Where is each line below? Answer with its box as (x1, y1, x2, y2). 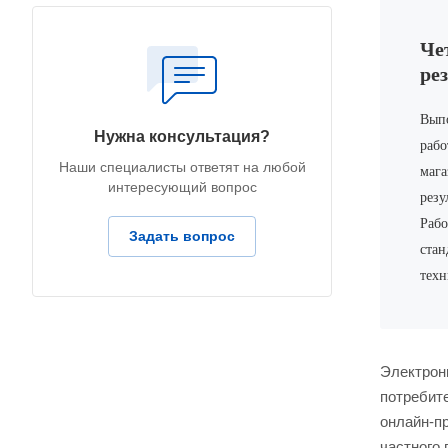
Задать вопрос (129, 228, 235, 244)
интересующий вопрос (107, 179, 257, 195)
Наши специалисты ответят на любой (58, 159, 306, 175)
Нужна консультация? (94, 128, 270, 145)
